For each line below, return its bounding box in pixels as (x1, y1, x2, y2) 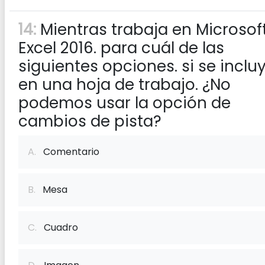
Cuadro (37, 221, 78, 234)
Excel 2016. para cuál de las (18, 37, 224, 59)
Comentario (36, 145, 99, 159)
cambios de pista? (18, 111, 161, 132)
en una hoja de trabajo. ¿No (18, 74, 231, 95)
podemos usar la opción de (18, 92, 231, 114)
